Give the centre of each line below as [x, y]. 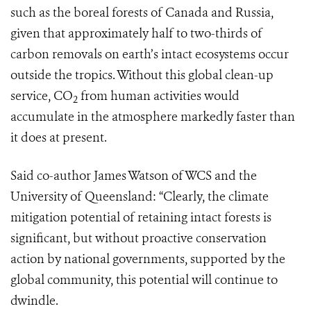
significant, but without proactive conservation [138, 238]
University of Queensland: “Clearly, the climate [140, 197]
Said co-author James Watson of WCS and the [134, 176]
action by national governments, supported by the [148, 259]
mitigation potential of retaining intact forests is [141, 218]
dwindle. [37, 301]
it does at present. [59, 138]
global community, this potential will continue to [144, 280]
